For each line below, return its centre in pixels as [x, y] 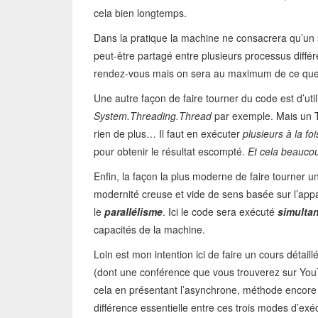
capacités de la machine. [149, 229]
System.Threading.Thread [153, 116]
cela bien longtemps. [140, 13]
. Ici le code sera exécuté [220, 212]
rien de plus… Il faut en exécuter [168, 133]
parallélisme [133, 212]
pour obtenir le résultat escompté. [171, 151]
